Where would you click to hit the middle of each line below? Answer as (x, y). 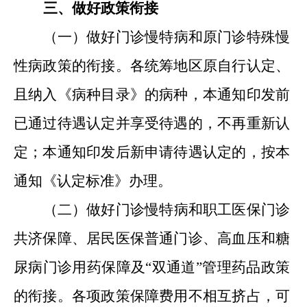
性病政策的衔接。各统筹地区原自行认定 (145, 66)
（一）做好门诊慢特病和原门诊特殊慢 (166, 37)
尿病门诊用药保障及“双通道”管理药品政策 (152, 267)
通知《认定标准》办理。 (93, 181)
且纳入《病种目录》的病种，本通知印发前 (152, 95)
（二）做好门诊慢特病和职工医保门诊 (166, 210)
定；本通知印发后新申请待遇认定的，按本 (152, 152)
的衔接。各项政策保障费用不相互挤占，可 (152, 296)
